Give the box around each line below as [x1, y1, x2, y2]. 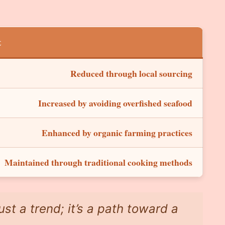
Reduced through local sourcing [70, 66, 192, 80]
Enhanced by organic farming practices [42, 126, 192, 139]
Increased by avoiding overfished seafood [38, 96, 192, 109]
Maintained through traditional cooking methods [5, 155, 192, 169]
